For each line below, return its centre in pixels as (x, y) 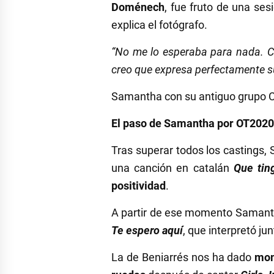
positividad (139, 186)
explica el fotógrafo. (159, 25)
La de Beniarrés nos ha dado (183, 257)
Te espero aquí (147, 231)
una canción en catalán (172, 168)
